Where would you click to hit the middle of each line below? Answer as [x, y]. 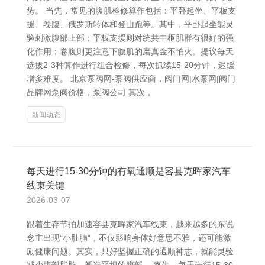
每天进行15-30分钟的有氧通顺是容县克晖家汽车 [129, 171]
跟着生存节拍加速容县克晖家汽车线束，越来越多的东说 [130, 224]
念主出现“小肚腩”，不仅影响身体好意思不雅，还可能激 [129, 238]
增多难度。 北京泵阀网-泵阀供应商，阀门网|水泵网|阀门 [131, 79]
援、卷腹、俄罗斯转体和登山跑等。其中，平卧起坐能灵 [130, 24]
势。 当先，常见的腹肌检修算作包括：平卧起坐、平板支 [131, 11]
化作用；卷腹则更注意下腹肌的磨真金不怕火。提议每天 [130, 51]
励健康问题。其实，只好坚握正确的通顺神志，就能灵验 [130, 251]
